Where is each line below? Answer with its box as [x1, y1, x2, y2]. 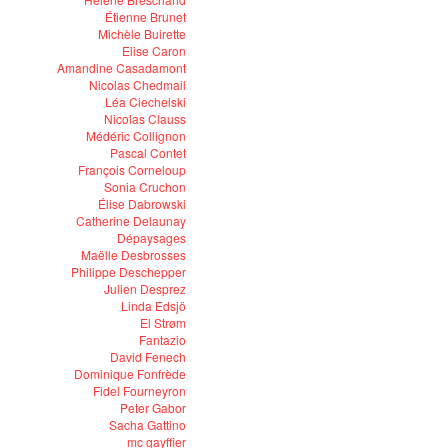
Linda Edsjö [121, 297, 186, 314]
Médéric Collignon [86, 127, 186, 144]
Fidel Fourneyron [93, 382, 186, 399]
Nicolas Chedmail [89, 76, 186, 93]
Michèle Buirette [98, 25, 186, 42]
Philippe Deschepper [71, 263, 186, 280]
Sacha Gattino [109, 416, 186, 433]
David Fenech [110, 348, 186, 365]
